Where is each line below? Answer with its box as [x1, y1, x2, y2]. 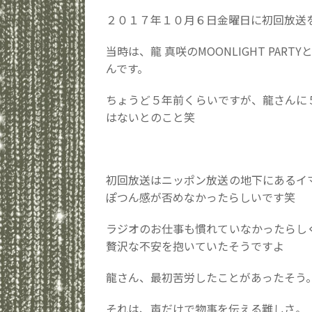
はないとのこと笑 [106, 109, 195, 125]
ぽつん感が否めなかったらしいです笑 [106, 189, 295, 205]
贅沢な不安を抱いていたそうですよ [106, 237, 284, 254]
